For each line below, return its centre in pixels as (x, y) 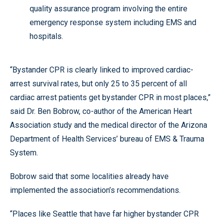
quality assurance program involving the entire (109, 9)
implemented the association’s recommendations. (95, 190)
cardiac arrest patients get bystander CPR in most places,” (110, 97)
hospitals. (46, 36)
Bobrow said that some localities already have (89, 176)
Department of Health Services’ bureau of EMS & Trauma (107, 139)
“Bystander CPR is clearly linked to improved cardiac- (102, 70)
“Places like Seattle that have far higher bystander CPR (104, 214)
